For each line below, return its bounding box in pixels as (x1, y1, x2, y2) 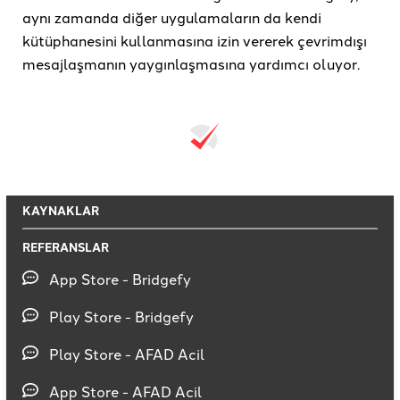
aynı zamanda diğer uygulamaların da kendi (22, 7, 321, 28)
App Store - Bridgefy (49, 269, 191, 289)
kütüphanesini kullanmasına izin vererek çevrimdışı (22, 30, 367, 51)
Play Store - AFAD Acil (49, 344, 205, 364)
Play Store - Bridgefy (49, 306, 194, 327)
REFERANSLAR (22, 238, 109, 256)
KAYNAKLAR (22, 202, 99, 220)
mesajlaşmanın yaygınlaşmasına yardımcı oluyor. (22, 54, 360, 74)
